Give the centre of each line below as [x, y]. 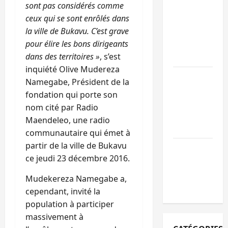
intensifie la [197, 161]
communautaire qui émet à [78, 133]
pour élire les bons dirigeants [77, 44]
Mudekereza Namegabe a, [76, 179]
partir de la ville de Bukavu [76, 146]
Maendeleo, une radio [68, 120]
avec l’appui [196, 44]
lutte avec [193, 174]
